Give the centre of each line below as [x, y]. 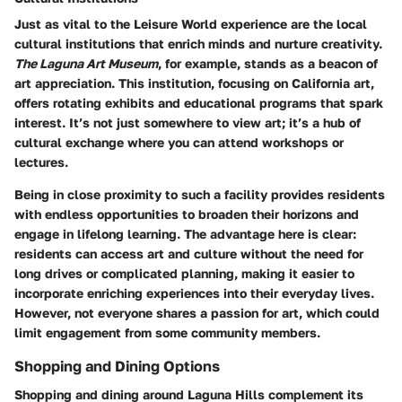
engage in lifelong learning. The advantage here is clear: [185, 234]
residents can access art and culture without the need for [189, 254]
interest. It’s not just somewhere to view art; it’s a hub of [188, 123]
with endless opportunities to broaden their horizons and [187, 214]
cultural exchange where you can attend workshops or [179, 143]
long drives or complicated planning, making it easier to [184, 274]
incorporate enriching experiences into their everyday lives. [194, 293]
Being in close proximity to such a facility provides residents [200, 195]
